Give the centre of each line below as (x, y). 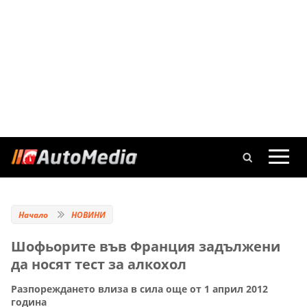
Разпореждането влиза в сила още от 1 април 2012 (139, 289)
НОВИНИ (88, 215)
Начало (33, 215)
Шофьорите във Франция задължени (146, 246)
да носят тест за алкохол (99, 264)
